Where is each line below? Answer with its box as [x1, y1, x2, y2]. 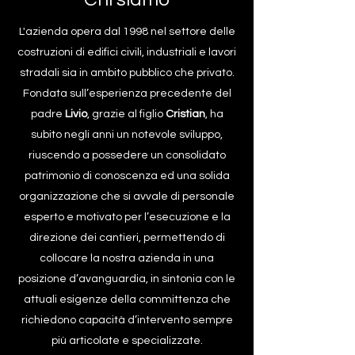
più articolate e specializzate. [51, 335, 203, 346]
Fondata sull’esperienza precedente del [22, 88, 231, 99]
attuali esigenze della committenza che [23, 294, 231, 305]
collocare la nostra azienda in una [40, 253, 214, 264]
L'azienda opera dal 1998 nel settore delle [18, 26, 235, 37]
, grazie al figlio [86, 109, 166, 120]
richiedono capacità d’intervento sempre [21, 315, 233, 326]
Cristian [165, 109, 205, 120]
